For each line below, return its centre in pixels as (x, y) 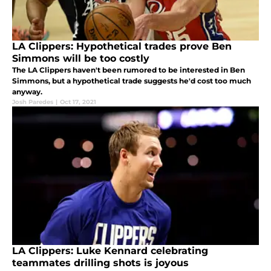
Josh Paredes (33, 102)
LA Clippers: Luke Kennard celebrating (110, 250)
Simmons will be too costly (81, 58)
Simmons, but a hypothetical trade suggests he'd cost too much (132, 80)
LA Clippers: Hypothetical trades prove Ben (122, 46)
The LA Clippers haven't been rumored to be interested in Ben (129, 70)
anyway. (27, 91)
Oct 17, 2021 (78, 102)
